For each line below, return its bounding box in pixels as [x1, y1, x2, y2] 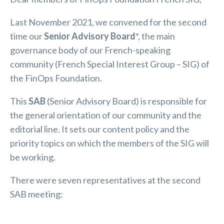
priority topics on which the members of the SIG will [10, 137, 209, 148]
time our [10, 30, 44, 41]
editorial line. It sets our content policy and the [10, 123, 189, 134]
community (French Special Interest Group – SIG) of [10, 58, 209, 69]
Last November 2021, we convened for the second [10, 16, 206, 27]
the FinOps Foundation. [10, 72, 102, 83]
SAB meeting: [10, 188, 63, 199]
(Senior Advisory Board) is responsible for [45, 95, 207, 106]
